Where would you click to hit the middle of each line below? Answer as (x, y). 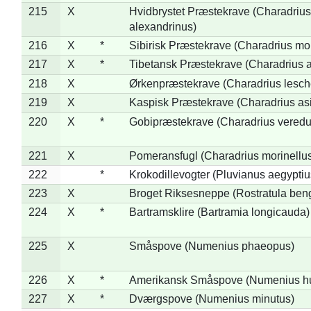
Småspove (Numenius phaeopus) (211, 246)
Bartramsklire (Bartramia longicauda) (219, 212)
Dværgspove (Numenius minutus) (211, 299)
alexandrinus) (162, 26)
